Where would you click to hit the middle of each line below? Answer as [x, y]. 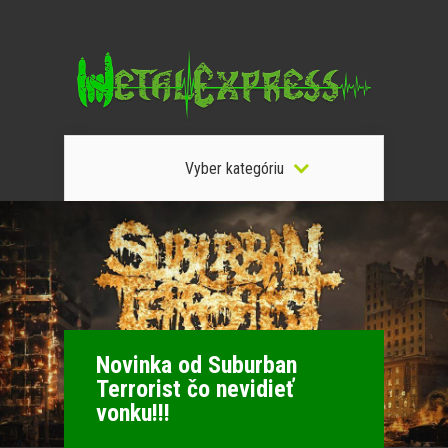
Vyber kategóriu [234, 168]
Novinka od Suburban [196, 365]
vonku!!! [133, 413]
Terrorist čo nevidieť [195, 389]
